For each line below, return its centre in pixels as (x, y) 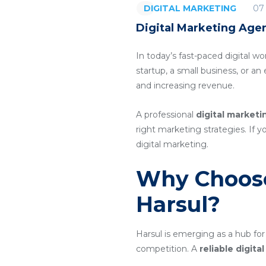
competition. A (168, 249)
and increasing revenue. (185, 85)
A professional (166, 115)
